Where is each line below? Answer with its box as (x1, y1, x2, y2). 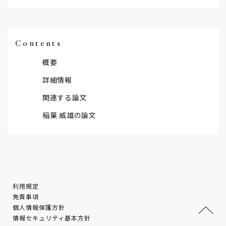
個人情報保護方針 (13, 203, 65, 211)
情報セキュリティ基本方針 (13, 213, 91, 222)
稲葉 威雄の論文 (42, 110, 96, 120)
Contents (15, 38, 62, 48)
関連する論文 (42, 92, 87, 102)
